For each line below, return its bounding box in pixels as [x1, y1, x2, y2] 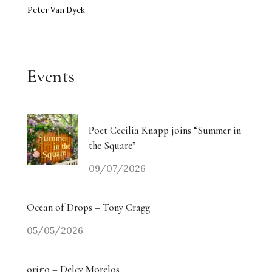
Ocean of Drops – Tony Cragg [27, 200, 150, 214]
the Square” [89, 138, 136, 152]
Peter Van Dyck [27, 4, 85, 15]
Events [27, 64, 75, 87]
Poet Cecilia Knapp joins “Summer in [89, 123, 241, 137]
